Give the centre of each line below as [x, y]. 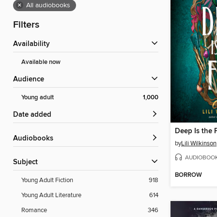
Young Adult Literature [51, 195]
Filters [26, 25]
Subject [28, 163]
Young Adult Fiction [47, 180]
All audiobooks [48, 6]
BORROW [188, 175]
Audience [31, 80]
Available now [41, 62]
